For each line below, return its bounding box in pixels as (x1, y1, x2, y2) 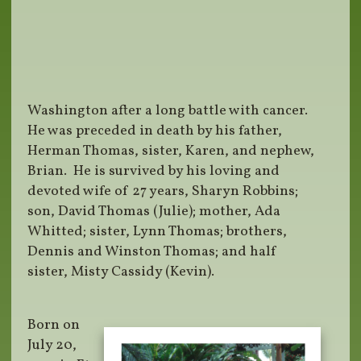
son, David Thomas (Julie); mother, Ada (27, 201, 281, 222)
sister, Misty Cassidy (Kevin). (27, 262, 215, 283)
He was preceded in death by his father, (27, 121, 283, 142)
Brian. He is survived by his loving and (27, 161, 280, 182)
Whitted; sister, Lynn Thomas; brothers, (27, 222, 288, 243)
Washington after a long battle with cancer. (27, 101, 312, 122)
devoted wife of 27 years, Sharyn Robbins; (27, 181, 299, 202)
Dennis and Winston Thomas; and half (27, 242, 278, 263)
